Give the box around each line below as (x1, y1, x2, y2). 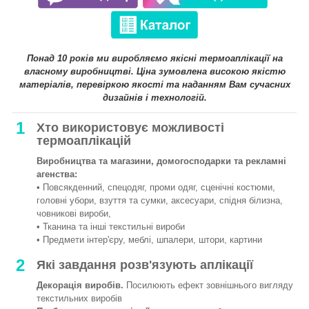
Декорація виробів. (37, 280, 123, 291)
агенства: (37, 169, 77, 180)
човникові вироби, (37, 208, 111, 219)
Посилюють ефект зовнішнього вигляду (123, 280, 293, 291)
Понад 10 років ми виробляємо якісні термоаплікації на (26, 53, 283, 64)
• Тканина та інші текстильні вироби (37, 221, 185, 232)
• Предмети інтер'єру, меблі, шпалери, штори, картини (37, 235, 262, 246)
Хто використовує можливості (37, 121, 224, 135)
